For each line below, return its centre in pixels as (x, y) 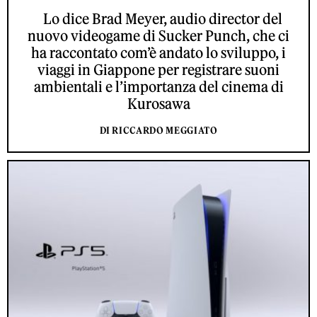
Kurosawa (158, 103)
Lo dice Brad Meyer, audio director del (158, 18)
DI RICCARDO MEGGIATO (158, 130)
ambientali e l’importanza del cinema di (158, 86)
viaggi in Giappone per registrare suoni (158, 69)
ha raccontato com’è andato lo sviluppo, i (158, 52)
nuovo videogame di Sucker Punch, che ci (158, 35)
